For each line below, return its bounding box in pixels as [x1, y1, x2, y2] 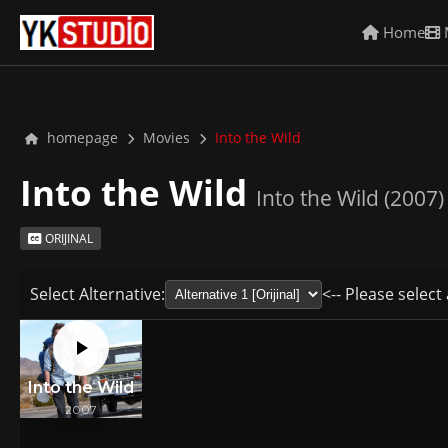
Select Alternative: [30, 283, 165, 305]
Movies [143, 128, 190, 147]
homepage [43, 128, 118, 147]
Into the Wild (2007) [256, 183, 444, 212]
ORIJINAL [42, 230, 93, 247]
